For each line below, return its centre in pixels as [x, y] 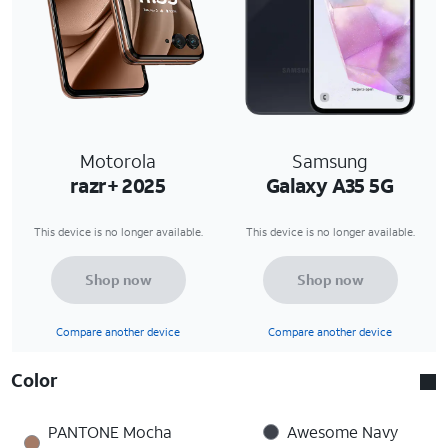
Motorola [118, 160]
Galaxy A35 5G [329, 184]
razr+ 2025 [117, 184]
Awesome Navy [342, 431]
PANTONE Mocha [110, 431]
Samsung [330, 160]
